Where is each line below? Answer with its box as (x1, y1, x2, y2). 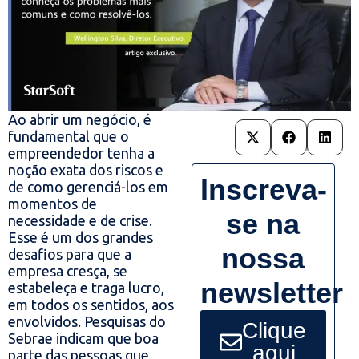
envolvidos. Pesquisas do (8, 313, 166, 330)
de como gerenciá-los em (8, 179, 168, 196)
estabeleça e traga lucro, (8, 280, 164, 296)
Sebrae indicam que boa (8, 330, 159, 347)
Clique (242, 318, 307, 344)
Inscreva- (200, 173, 327, 207)
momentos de (8, 196, 97, 212)
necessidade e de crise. (8, 212, 152, 229)
